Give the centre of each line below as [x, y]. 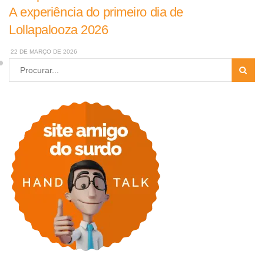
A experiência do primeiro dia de [96, 12]
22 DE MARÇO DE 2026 [43, 52]
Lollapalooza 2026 [59, 30]
